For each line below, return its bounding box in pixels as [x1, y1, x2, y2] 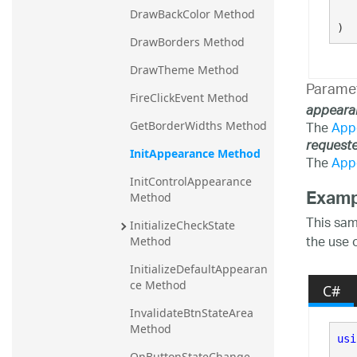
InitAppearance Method [130, 146, 261, 162]
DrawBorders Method [130, 34, 245, 50]
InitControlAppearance [130, 174, 252, 190]
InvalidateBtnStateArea [130, 305, 253, 321]
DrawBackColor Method [130, 6, 255, 22]
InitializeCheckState [130, 218, 235, 233]
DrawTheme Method [130, 62, 239, 78]
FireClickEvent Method [130, 90, 249, 106]
